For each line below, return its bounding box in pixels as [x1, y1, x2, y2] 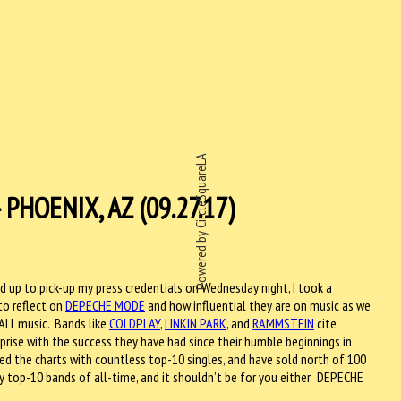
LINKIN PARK [165, 313, 226, 332]
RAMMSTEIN [252, 313, 314, 332]
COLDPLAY [109, 313, 160, 332]
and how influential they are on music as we [145, 295, 371, 314]
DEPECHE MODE [65, 295, 145, 314]
